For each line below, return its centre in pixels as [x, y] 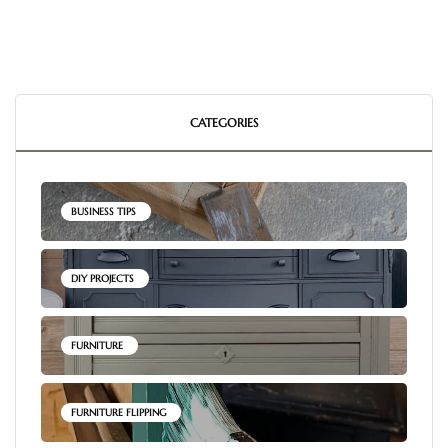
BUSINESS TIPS [103, 212]
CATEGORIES [224, 123]
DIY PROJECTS [102, 279]
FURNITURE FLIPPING [118, 413]
